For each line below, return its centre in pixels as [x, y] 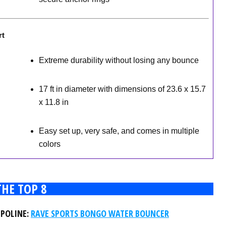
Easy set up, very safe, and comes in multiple [119, 131]
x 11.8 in [53, 102]
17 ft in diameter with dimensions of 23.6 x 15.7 [122, 89]
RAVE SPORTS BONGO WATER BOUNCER [100, 213]
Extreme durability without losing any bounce [119, 60]
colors [49, 144]
